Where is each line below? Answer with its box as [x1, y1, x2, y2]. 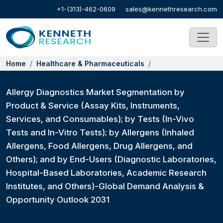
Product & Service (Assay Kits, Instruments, [6, 101, 180, 111]
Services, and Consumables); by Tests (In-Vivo [6, 114, 194, 124]
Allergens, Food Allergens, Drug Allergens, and [6, 141, 193, 151]
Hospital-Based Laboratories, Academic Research [6, 168, 207, 178]
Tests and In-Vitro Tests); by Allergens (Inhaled [6, 127, 194, 137]
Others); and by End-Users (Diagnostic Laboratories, [6, 154, 217, 164]
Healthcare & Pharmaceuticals [36, 59, 144, 68]
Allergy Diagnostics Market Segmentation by [6, 87, 185, 97]
